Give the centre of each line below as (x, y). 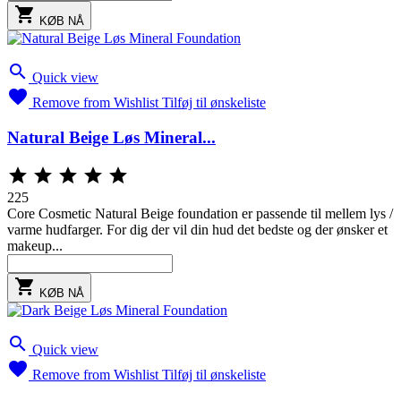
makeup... (35, 245)
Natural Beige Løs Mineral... (111, 138)
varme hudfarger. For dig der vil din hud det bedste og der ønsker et (197, 229)
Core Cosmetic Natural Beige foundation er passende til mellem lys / (200, 213)
